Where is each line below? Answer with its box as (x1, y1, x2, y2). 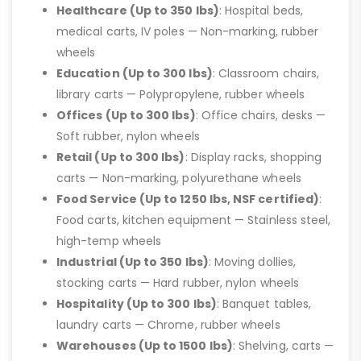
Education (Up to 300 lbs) (56, 64, 213, 81)
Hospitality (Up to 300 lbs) (56, 295, 217, 312)
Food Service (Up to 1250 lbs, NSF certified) (56, 190, 320, 207)
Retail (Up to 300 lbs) (56, 148, 185, 165)
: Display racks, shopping (185, 148, 322, 165)
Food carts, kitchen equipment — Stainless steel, (56, 211, 331, 228)
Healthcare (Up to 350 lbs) (56, 2, 219, 19)
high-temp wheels (56, 232, 162, 249)
